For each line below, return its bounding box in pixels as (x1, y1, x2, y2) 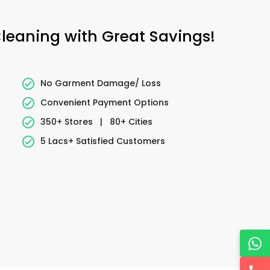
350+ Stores (40, 115, 95, 128)
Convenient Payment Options (40, 96, 169, 108)
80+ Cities (107, 115, 152, 128)
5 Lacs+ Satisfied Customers (40, 134, 165, 147)
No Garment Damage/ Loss (40, 77, 161, 89)
